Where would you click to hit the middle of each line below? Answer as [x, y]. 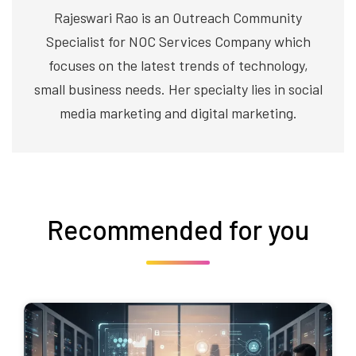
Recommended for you [178, 229]
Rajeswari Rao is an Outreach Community [178, 17]
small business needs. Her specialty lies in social [178, 89]
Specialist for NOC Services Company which [178, 41]
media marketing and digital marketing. [178, 112]
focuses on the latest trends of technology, [178, 65]
